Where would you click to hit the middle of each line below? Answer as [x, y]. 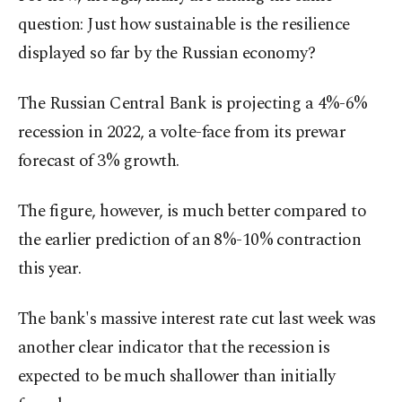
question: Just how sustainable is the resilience [184, 25]
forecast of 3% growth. [99, 162]
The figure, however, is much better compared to [192, 212]
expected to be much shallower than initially [177, 377]
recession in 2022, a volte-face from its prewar [182, 133]
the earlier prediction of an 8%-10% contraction [190, 240]
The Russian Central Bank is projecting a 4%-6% [193, 104]
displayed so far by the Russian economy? [167, 54]
